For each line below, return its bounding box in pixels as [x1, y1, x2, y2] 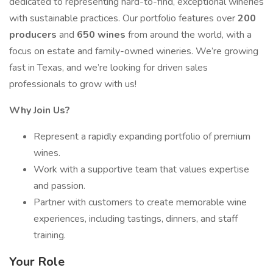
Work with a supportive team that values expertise [34, 163, 249, 176]
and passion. [34, 179, 85, 193]
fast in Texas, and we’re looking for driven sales [9, 61, 208, 74]
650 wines [77, 28, 128, 41]
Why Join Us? [9, 104, 70, 117]
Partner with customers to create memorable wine [34, 196, 247, 209]
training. [34, 229, 66, 242]
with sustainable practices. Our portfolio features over [9, 12, 238, 25]
